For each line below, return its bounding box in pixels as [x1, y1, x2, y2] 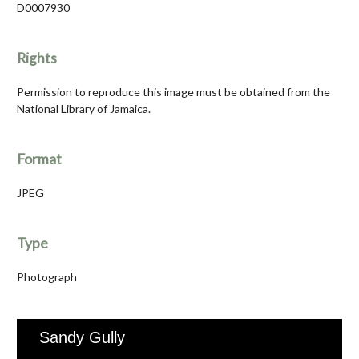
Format [17, 151, 62, 168]
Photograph [17, 270, 77, 284]
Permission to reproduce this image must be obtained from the [17, 85, 330, 99]
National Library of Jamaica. [17, 102, 151, 116]
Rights [17, 50, 57, 67]
